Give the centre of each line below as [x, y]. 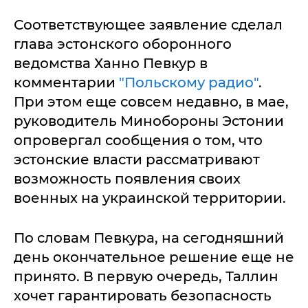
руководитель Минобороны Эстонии [149, 121]
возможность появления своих [127, 179]
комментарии [66, 82]
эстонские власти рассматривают [137, 159]
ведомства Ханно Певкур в [111, 63]
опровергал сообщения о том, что [138, 140]
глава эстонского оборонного [123, 44]
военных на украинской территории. [152, 198]
